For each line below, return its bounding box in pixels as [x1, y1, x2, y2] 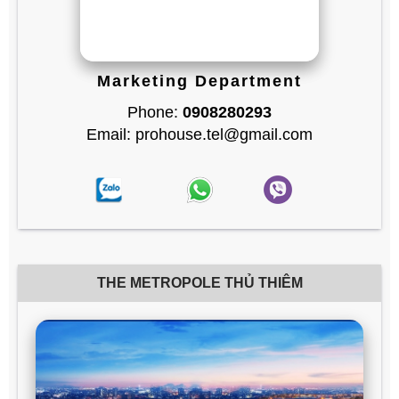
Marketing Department [97, 72, 302, 91]
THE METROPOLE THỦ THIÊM [96, 275, 303, 291]
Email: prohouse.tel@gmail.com [86, 126, 313, 144]
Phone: [127, 103, 183, 122]
